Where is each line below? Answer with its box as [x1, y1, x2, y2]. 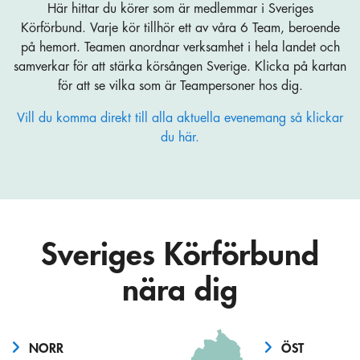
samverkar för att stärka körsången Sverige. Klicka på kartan [14, 59, 346, 73]
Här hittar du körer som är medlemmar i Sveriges [47, 2, 313, 15]
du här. [161, 130, 199, 144]
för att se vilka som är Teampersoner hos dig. [57, 79, 303, 92]
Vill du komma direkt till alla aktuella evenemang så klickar [17, 111, 343, 125]
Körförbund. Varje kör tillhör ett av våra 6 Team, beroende [20, 21, 340, 35]
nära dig [122, 275, 238, 307]
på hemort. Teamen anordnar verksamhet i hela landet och [20, 40, 340, 54]
